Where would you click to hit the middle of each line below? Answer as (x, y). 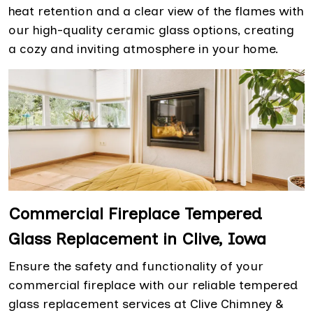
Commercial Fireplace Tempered (135, 214)
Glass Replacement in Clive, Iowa (137, 239)
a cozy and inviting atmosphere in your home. (144, 49)
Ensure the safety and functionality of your (136, 267)
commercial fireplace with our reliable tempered (153, 285)
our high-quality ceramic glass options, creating (151, 30)
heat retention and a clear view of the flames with (156, 11)
